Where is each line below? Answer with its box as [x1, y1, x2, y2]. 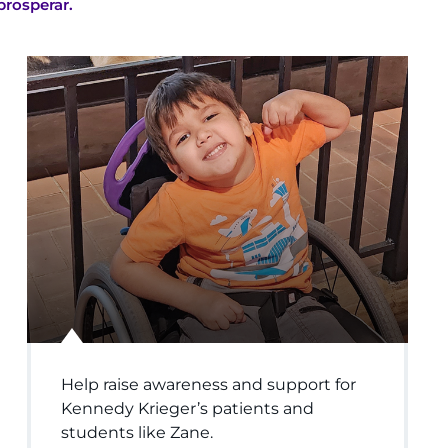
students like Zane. [60, 422, 217, 442]
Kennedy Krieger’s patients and [60, 398, 314, 418]
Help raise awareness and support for [60, 374, 356, 394]
